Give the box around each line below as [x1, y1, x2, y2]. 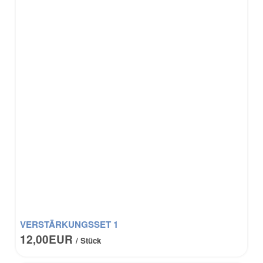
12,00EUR [20, 231, 76, 248]
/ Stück [76, 235, 102, 247]
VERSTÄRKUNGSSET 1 [20, 218, 119, 231]
